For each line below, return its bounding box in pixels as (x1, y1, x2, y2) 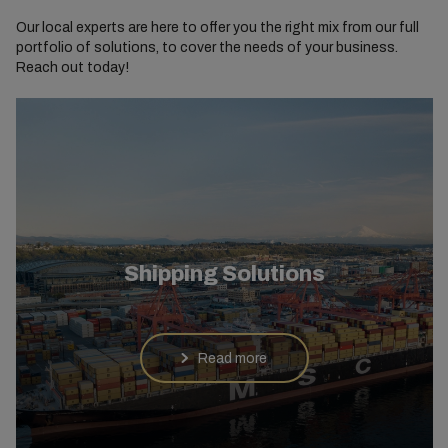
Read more (197, 350, 267, 366)
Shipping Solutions (123, 262, 325, 286)
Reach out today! (15, 60, 129, 75)
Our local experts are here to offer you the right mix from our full (15, 20, 419, 35)
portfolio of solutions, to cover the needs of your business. (15, 40, 398, 55)
